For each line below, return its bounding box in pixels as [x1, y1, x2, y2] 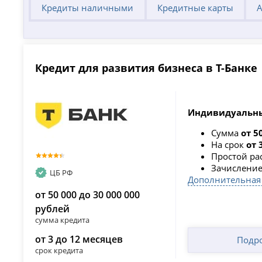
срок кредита [35, 245, 84, 256]
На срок [211, 138, 246, 150]
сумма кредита [35, 215, 90, 226]
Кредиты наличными [42, 2, 134, 14]
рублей [35, 202, 70, 216]
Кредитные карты [157, 2, 233, 14]
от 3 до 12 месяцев [35, 233, 123, 246]
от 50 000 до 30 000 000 [35, 188, 140, 202]
